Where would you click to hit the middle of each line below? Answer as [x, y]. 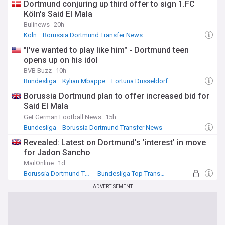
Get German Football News [63, 117]
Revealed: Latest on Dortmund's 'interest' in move [115, 142]
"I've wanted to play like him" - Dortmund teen [106, 50]
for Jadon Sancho [57, 152]
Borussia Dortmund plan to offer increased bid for [117, 96]
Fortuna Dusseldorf [140, 81]
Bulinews [37, 24]
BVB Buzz [38, 71]
